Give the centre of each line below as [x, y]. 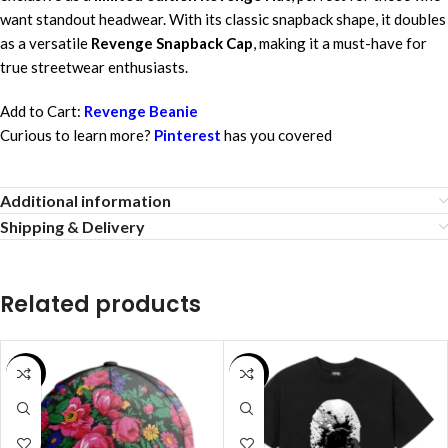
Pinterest [187, 135]
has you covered [278, 135]
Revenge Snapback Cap [172, 43]
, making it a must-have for [340, 43]
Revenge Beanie [141, 111]
